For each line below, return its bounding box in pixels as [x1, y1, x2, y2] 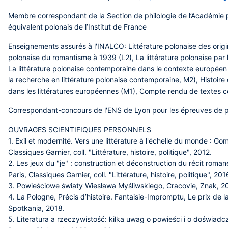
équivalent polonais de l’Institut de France [8, 22, 147, 31]
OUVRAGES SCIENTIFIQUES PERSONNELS [8, 125, 151, 134]
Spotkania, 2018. [8, 204, 65, 212]
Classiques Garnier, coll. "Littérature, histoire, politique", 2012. [8, 148, 212, 156]
